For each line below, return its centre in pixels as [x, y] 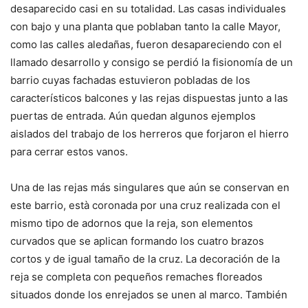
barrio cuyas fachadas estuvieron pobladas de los [130, 80]
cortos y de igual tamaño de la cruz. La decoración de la [145, 258]
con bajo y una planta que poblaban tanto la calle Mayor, [145, 26]
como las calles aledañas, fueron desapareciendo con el [146, 44]
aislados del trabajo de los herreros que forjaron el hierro [150, 133]
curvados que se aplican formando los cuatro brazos [137, 241]
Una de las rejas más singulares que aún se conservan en [150, 187]
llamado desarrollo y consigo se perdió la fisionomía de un [152, 62]
